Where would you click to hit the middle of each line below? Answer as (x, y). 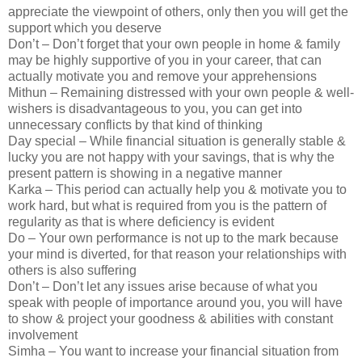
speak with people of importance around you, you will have (175, 303)
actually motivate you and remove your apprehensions (162, 77)
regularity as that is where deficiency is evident (141, 222)
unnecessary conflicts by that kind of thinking (135, 125)
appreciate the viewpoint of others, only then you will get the (178, 12)
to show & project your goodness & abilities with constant (170, 319)
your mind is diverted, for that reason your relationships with (177, 255)
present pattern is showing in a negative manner (145, 174)
